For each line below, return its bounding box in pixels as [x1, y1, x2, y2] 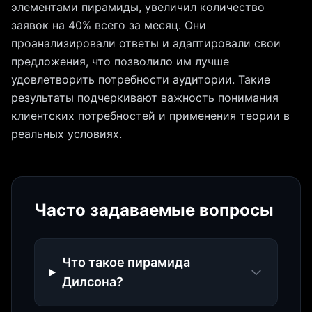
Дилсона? [61, 274, 123, 290]
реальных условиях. [11, 127, 122, 141]
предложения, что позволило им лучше [11, 54, 229, 69]
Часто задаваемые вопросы [34, 200, 274, 221]
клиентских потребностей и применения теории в [11, 109, 290, 123]
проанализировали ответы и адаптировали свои [11, 36, 281, 51]
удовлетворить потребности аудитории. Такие [11, 72, 270, 87]
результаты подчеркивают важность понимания [11, 91, 279, 105]
